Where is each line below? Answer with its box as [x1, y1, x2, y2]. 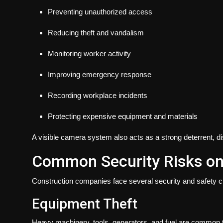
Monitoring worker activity [48, 49, 131, 58]
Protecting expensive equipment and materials [48, 111, 198, 120]
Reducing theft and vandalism [48, 28, 144, 37]
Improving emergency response [48, 70, 151, 79]
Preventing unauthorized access [48, 7, 152, 16]
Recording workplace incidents [48, 91, 147, 100]
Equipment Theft [32, 195, 137, 212]
